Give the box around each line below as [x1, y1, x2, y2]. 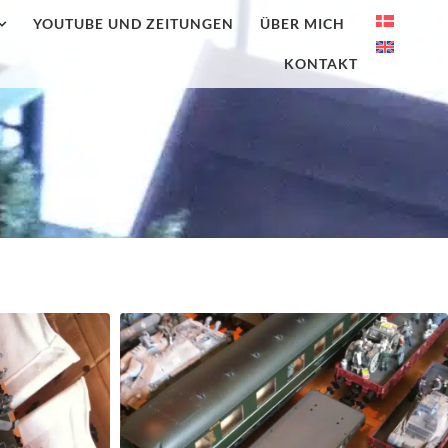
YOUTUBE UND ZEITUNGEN [32, 15, 234, 32]
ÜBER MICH [259, 15, 345, 32]
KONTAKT [283, 55, 358, 72]
